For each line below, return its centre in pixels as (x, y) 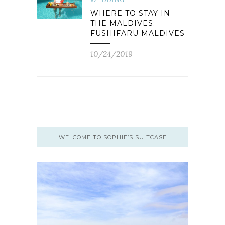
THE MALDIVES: (123, 23)
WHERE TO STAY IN (130, 13)
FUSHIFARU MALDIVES (138, 33)
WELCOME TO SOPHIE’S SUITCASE (113, 137)
